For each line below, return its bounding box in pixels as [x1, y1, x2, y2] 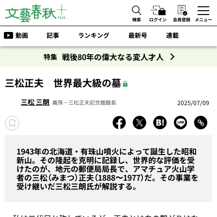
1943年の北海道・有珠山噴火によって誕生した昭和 [16, 145, 197, 157]
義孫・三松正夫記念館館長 [52, 98, 117, 107]
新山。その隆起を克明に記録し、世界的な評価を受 [16, 154, 195, 166]
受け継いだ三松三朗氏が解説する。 [16, 180, 140, 192]
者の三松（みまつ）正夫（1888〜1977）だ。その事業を [16, 171, 199, 183]
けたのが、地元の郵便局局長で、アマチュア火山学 [16, 163, 195, 174]
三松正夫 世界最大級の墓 [5, 76, 121, 90]
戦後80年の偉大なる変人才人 [62, 51, 164, 62]
